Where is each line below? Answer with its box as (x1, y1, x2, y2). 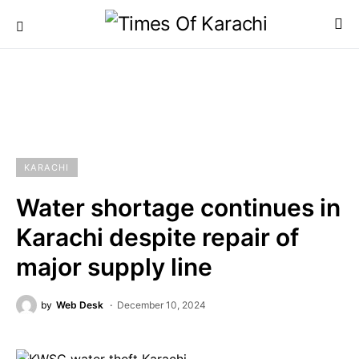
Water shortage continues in (16, 193, 341, 222)
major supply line (16, 252, 212, 281)
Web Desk (56, 299, 103, 311)
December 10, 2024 (117, 299, 206, 311)
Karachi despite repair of (16, 223, 299, 252)
